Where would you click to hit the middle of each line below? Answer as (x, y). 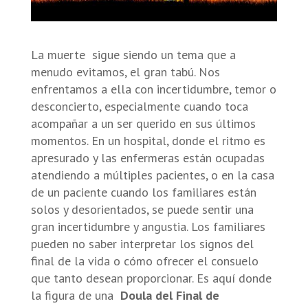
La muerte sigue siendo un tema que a (133, 54)
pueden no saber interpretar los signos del (142, 243)
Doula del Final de (169, 295)
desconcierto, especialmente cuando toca (139, 106)
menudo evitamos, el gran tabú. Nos (125, 71)
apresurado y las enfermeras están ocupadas (147, 157)
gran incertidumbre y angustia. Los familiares (148, 226)
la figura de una (75, 295)
